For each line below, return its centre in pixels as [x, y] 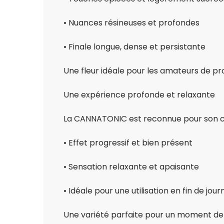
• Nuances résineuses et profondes [131, 23]
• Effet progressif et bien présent [128, 143]
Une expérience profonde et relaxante [139, 95]
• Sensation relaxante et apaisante [131, 167]
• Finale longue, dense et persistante [134, 47]
